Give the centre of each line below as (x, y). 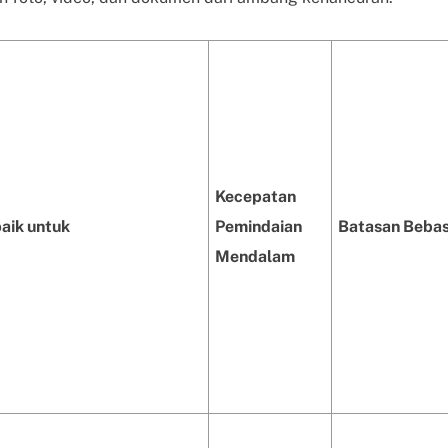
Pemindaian (258, 226)
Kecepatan (255, 196)
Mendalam (255, 256)
